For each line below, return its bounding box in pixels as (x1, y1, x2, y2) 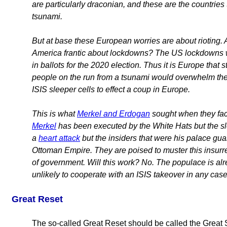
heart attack (39, 134, 80, 143)
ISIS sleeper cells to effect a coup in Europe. (32, 85, 190, 94)
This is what (32, 109, 77, 119)
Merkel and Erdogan (77, 109, 150, 119)
